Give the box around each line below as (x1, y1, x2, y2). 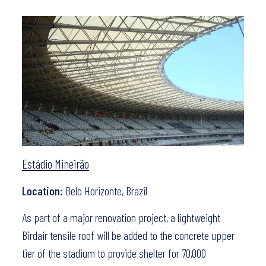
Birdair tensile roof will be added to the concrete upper (21, 227, 235, 242)
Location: (21, 183, 65, 198)
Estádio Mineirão (21, 156, 89, 171)
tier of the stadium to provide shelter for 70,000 (21, 245, 206, 260)
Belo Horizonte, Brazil (65, 183, 147, 198)
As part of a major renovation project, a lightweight (21, 210, 220, 224)
